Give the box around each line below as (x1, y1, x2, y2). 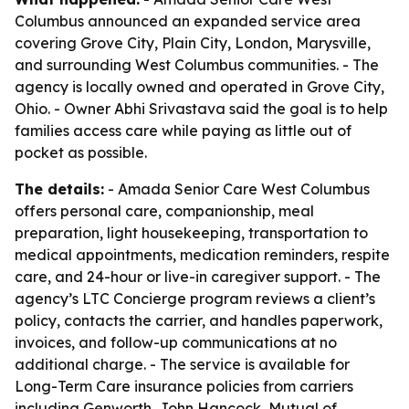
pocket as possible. (15, 143, 147, 162)
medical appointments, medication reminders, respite (15, 246, 390, 264)
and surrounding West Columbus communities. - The (15, 56, 379, 74)
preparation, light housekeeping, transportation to (15, 224, 368, 242)
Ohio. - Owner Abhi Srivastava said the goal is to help (15, 100, 388, 118)
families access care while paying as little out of (15, 121, 351, 140)
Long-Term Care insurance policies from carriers (15, 377, 353, 395)
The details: (15, 180, 104, 198)
